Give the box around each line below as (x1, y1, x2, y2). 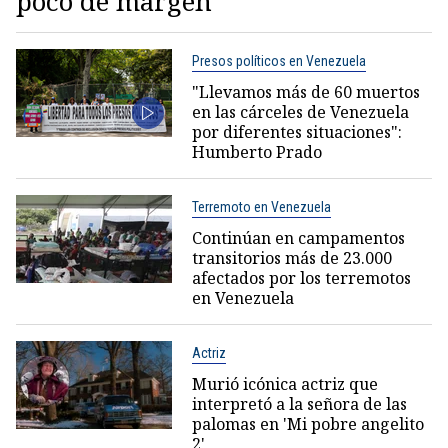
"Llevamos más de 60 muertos (191, 80, 420, 103)
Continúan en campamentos (191, 226, 405, 249)
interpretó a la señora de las (191, 392, 407, 415)
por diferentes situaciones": (191, 120, 402, 143)
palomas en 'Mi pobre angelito (191, 412, 424, 435)
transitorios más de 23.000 (191, 246, 392, 269)
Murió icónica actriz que (191, 372, 378, 395)
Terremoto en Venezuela (191, 198, 331, 215)
